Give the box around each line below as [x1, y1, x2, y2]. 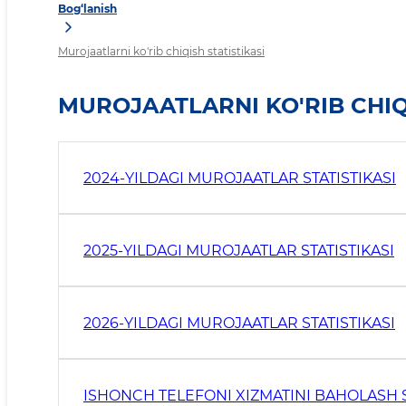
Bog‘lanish [58, 2, 117, 16]
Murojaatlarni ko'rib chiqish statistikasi [58, 44, 265, 59]
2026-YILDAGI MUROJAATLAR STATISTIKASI [83, 314, 395, 332]
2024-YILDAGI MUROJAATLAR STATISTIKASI [83, 169, 396, 187]
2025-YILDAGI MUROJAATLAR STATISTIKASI [83, 241, 394, 259]
